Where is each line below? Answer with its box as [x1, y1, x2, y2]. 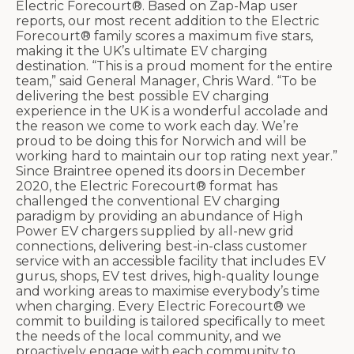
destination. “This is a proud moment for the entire [16, 58, 333, 74]
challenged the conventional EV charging [16, 194, 281, 209]
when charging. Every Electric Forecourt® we [16, 299, 306, 314]
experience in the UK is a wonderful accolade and [16, 104, 329, 119]
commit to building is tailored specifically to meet [16, 314, 326, 330]
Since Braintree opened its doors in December [16, 164, 306, 179]
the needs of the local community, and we [16, 329, 281, 345]
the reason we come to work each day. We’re [16, 119, 299, 134]
